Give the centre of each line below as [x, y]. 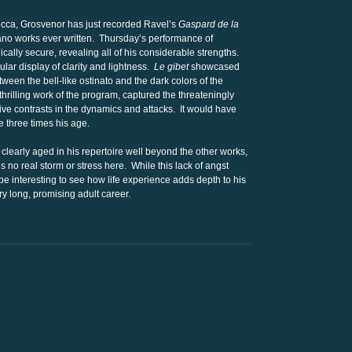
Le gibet [171, 67]
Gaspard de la [209, 24]
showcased [214, 67]
